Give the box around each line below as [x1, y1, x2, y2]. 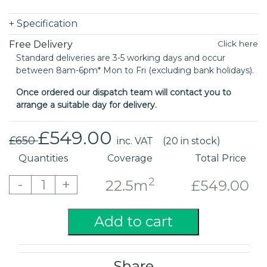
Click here [218, 38, 258, 48]
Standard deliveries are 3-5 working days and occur [16, 52, 225, 63]
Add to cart [94, 213, 173, 231]
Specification [14, 17, 77, 29]
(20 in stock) [158, 135, 221, 147]
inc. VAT [117, 135, 153, 147]
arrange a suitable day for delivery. [16, 99, 157, 110]
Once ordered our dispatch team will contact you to [16, 86, 231, 98]
